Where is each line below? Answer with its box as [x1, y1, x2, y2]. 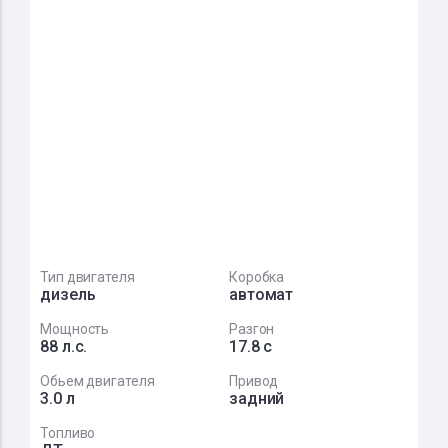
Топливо [40, 425, 96, 441]
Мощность [40, 321, 110, 337]
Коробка [228, 269, 285, 285]
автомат [228, 285, 294, 304]
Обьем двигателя [40, 373, 155, 389]
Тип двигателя [40, 269, 135, 285]
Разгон [228, 321, 275, 337]
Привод [228, 373, 279, 389]
